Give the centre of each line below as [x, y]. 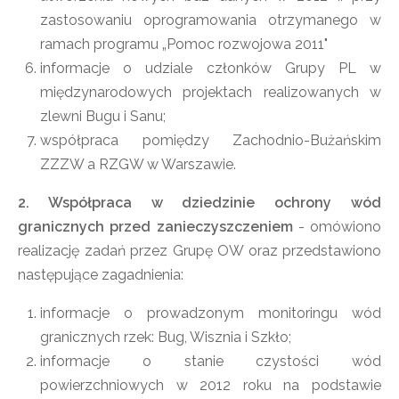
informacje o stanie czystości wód [211, 361]
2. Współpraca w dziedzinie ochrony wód [199, 203]
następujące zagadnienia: [101, 275]
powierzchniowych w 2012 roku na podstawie [211, 385]
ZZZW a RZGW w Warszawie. [140, 164]
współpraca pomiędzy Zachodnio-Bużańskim [211, 140]
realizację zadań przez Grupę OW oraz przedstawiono [199, 251]
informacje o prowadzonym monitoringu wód [211, 313]
